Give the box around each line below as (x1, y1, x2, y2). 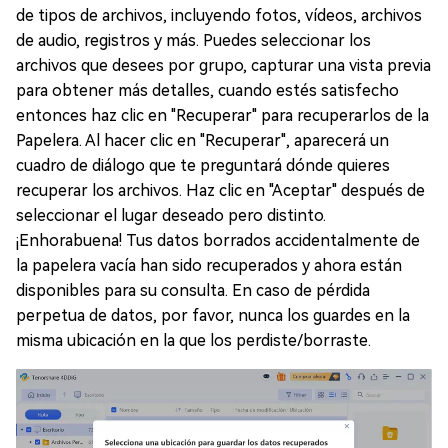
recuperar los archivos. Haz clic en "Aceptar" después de (16, 180, 425, 200)
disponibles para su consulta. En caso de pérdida (16, 280, 370, 300)
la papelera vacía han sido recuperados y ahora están (16, 255, 402, 275)
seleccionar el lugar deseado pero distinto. (16, 205, 326, 225)
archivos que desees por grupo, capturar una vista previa (16, 55, 431, 75)
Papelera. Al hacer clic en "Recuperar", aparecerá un (16, 130, 389, 150)
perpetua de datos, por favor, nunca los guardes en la (16, 305, 410, 325)
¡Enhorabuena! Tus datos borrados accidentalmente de (16, 230, 420, 250)
